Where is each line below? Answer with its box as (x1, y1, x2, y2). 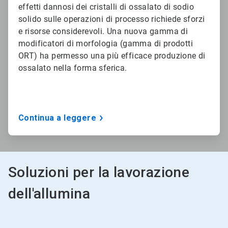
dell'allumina (8, 185, 91, 203)
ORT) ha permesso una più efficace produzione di (18, 51, 206, 61)
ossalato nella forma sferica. (18, 63, 127, 73)
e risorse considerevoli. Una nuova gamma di (18, 26, 188, 37)
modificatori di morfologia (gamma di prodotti (18, 39, 193, 49)
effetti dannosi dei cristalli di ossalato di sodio (18, 2, 194, 12)
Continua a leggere (18, 113, 97, 123)
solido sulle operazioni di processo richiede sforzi (18, 14, 205, 24)
